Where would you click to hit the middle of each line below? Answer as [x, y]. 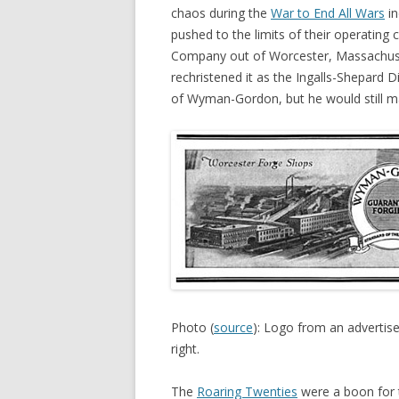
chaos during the [221, 13]
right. [185, 349]
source [233, 327]
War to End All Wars [328, 13]
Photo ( [192, 327]
